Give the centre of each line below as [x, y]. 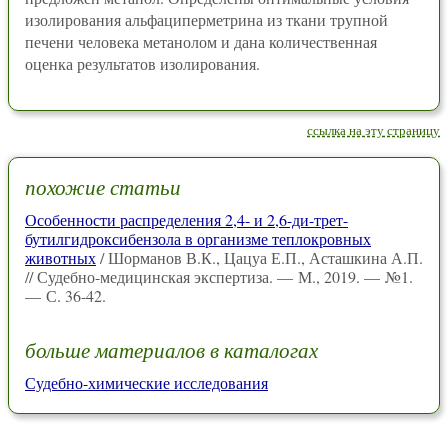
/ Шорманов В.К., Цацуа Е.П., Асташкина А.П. [259, 258]
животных [60, 258]
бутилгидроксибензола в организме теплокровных [198, 239]
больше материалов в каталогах [171, 349]
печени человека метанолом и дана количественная [201, 41]
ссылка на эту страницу [373, 130]
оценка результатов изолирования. [142, 63]
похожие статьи [103, 187]
